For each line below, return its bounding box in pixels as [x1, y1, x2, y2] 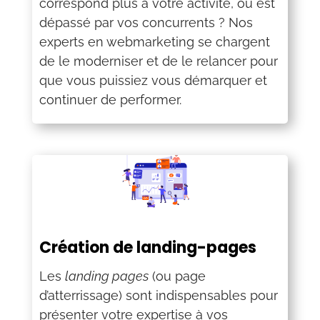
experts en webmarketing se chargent [39, 34, 270, 50]
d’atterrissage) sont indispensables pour [39, 288, 278, 303]
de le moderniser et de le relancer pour [39, 54, 278, 69]
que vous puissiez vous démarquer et [39, 73, 267, 89]
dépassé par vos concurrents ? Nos [39, 15, 253, 31]
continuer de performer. [39, 92, 181, 108]
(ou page [148, 269, 206, 284]
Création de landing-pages [39, 236, 256, 259]
